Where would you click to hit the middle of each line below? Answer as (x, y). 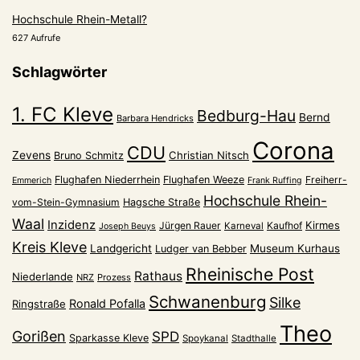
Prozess (114, 277)
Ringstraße (39, 303)
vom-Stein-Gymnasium (66, 202)
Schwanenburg (207, 301)
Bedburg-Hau (246, 115)
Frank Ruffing (275, 180)
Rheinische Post (250, 274)
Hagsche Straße (162, 202)
